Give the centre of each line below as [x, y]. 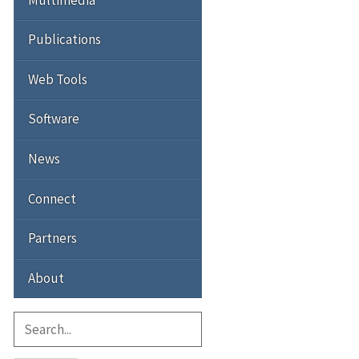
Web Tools [58, 79]
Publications [65, 40]
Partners [52, 238]
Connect [52, 198]
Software [54, 119]
